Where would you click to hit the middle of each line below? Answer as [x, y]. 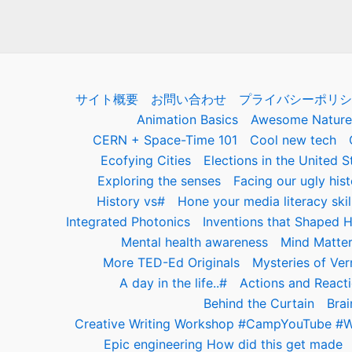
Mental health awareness [194, 242]
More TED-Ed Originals [171, 262]
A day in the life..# [173, 283]
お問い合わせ [188, 99]
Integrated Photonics [128, 222]
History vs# [131, 201]
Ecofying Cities [146, 160]
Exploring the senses [159, 181]
